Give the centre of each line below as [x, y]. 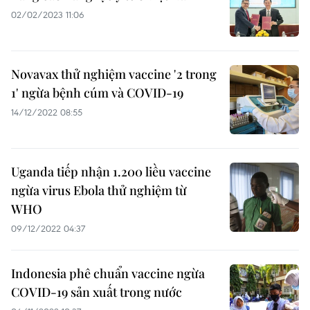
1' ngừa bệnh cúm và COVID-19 [97, 93]
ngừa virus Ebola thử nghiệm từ [99, 190]
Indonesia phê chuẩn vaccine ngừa [108, 273]
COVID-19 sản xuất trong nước [97, 292]
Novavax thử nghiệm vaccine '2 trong [114, 74]
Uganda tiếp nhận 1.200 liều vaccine [111, 172]
